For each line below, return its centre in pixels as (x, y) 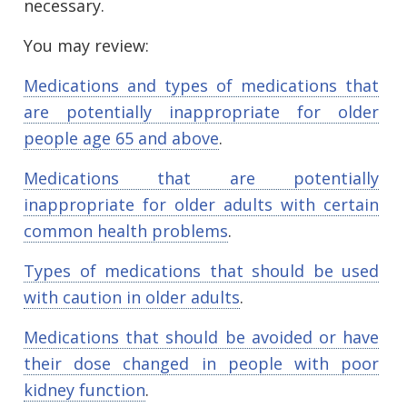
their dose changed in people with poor (201, 364)
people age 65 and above (121, 139)
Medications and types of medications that (201, 86)
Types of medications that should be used (201, 271)
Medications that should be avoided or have (201, 338)
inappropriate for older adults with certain (201, 205)
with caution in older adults (132, 298)
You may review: (86, 46)
